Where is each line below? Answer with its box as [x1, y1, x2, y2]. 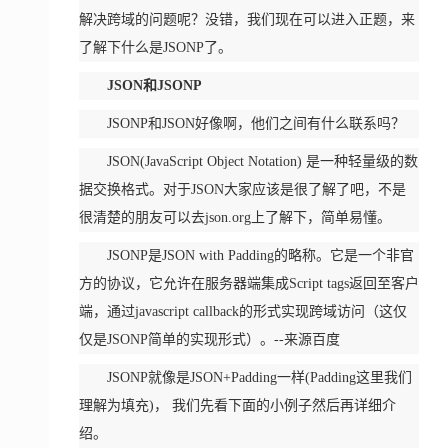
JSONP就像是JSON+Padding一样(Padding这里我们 [106, 370, 412, 385]
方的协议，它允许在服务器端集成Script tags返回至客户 [78, 276, 419, 291]
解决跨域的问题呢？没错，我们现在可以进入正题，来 [78, 12, 415, 27]
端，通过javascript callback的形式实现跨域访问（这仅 [78, 304, 407, 319]
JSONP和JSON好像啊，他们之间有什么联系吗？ [106, 116, 405, 131]
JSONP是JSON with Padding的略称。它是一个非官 [106, 248, 414, 263]
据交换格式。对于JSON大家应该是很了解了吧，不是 [78, 182, 406, 197]
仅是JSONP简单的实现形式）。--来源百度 [78, 332, 340, 347]
